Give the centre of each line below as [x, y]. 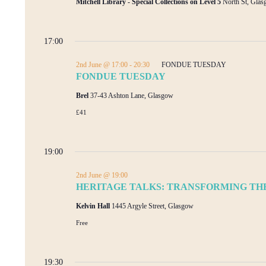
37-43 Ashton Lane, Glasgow [132, 95]
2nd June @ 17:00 [102, 64]
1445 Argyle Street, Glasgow [153, 206]
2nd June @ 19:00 [102, 175]
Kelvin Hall [94, 206]
